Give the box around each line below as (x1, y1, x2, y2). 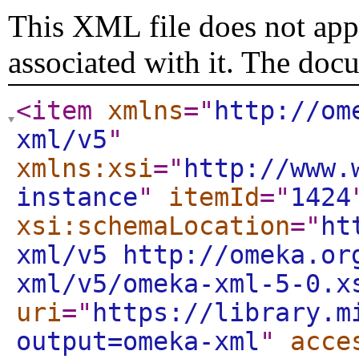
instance (16, 183, 138, 212)
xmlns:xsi (16, 154, 153, 183)
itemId (168, 183, 260, 212)
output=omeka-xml (16, 327, 260, 356)
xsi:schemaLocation (16, 212, 290, 240)
